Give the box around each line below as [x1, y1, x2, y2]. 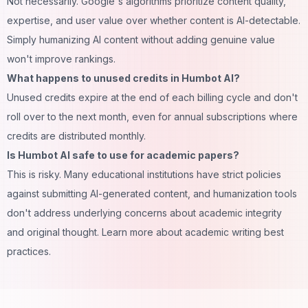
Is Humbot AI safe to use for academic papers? [7, 148, 239, 161]
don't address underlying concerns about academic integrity [7, 206, 282, 219]
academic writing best [182, 225, 284, 238]
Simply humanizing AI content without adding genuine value [7, 33, 275, 45]
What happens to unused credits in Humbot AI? [7, 71, 240, 84]
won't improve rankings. [7, 52, 115, 65]
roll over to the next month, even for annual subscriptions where [7, 110, 298, 122]
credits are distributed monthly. [7, 129, 146, 142]
